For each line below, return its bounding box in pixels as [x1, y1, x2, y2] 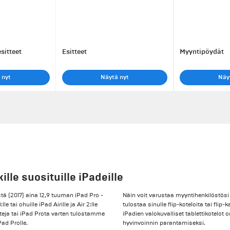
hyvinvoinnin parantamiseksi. [123, 219, 205, 227]
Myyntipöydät [180, 47, 224, 56]
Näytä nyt [100, 73, 129, 81]
